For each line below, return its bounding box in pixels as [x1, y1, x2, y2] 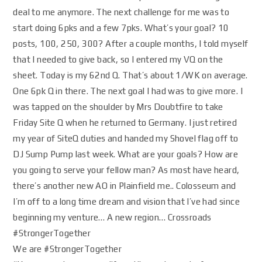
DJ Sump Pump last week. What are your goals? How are [13, 149, 239, 159]
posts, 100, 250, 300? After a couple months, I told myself [13, 39, 249, 49]
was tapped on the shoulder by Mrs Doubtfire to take [13, 102, 223, 112]
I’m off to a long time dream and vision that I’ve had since [13, 196, 240, 206]
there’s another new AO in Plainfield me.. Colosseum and [13, 181, 236, 191]
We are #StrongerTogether [13, 244, 122, 254]
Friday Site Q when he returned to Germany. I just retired [13, 118, 237, 127]
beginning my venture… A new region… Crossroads [13, 212, 212, 222]
